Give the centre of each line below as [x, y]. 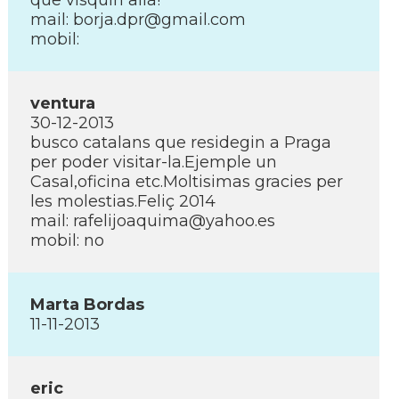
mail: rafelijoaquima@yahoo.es [153, 221]
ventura [63, 103]
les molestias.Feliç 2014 [123, 201]
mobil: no [67, 240]
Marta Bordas [87, 305]
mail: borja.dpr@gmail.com [138, 20]
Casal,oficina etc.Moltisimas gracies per [187, 182]
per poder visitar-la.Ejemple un [154, 162]
